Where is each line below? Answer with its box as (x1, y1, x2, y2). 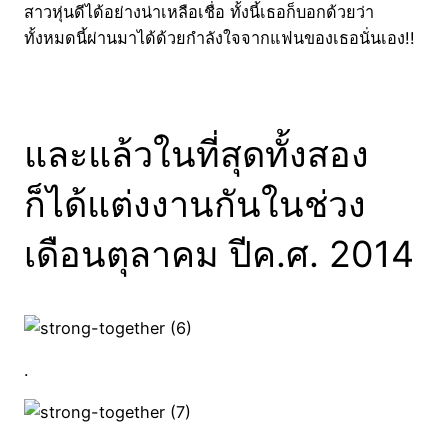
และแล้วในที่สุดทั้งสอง (24, 131, 369, 176)
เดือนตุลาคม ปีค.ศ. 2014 (24, 231, 414, 276)
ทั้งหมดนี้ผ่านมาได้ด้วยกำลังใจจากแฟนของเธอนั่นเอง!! (24, 27, 415, 48)
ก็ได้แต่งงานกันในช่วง (24, 181, 366, 226)
